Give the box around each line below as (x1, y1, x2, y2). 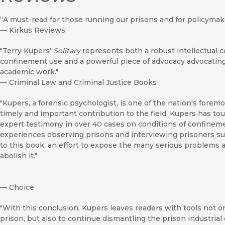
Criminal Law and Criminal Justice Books (9, 77, 157, 87)
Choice (9, 182, 34, 192)
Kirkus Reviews (9, 25, 65, 35)
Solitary (53, 46, 80, 55)
